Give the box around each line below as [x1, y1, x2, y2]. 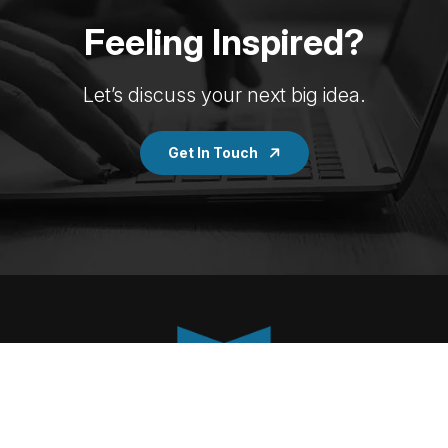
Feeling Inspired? [84, 19, 364, 64]
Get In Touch [167, 143, 261, 161]
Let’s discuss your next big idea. [82, 82, 366, 107]
